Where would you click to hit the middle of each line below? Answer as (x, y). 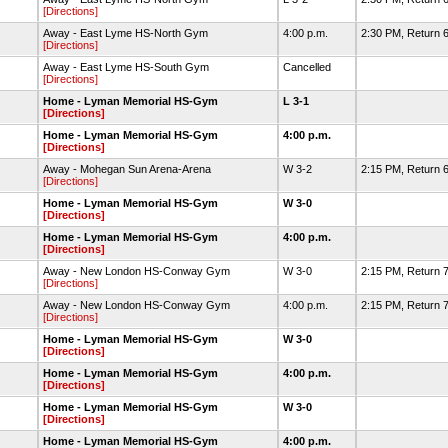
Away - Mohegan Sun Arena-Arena (127, 169)
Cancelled (308, 67)
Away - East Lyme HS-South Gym (126, 67)
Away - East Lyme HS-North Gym (125, 33)
